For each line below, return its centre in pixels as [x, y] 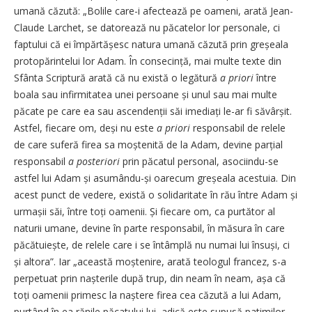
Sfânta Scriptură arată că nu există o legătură [117, 78]
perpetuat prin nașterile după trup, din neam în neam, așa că [150, 279]
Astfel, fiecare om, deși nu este [85, 128]
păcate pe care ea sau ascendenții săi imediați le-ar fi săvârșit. [153, 111]
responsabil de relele [238, 128]
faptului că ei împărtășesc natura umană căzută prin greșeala [151, 45]
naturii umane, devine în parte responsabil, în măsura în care [149, 228]
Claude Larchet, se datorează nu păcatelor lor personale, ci [147, 28]
